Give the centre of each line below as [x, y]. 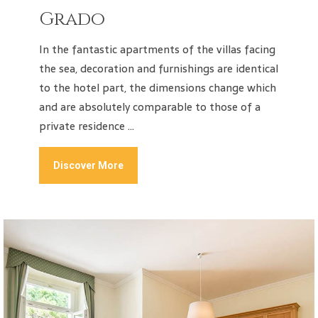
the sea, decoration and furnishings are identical [159, 69]
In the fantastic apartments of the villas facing [157, 50]
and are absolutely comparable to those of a [150, 107]
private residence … [87, 126]
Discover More [88, 166]
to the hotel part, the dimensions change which [158, 88]
